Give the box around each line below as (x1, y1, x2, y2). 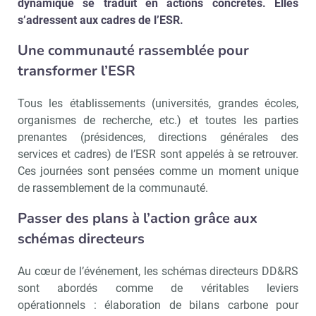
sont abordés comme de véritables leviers (18, 281, 298, 295)
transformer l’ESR (18, 61, 135, 80)
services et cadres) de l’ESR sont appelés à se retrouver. (18, 147, 298, 161)
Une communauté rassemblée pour (18, 41, 249, 60)
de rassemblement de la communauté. (18, 181, 208, 195)
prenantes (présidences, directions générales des (18, 130, 298, 144)
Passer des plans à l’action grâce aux (18, 209, 257, 228)
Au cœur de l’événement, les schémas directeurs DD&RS (18, 265, 298, 278)
